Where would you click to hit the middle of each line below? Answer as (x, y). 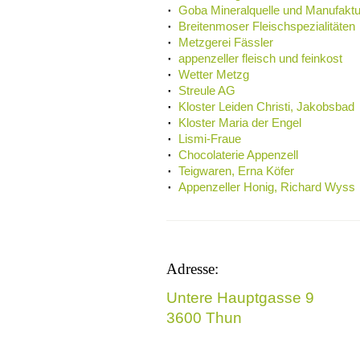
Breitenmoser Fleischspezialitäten (267, 27)
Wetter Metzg (214, 75)
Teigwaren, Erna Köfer (236, 171)
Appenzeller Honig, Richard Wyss (267, 187)
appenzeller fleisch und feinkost (260, 59)
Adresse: (192, 268)
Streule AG (207, 91)
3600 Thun (204, 318)
